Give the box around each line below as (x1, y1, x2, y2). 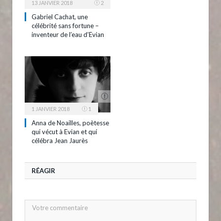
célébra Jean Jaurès (32, 136, 88, 145)
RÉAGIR (32, 166, 55, 175)
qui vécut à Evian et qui (32, 127, 97, 136)
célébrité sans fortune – (32, 21, 99, 30)
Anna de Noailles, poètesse (32, 118, 109, 127)
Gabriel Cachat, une (32, 12, 88, 21)
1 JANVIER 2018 (32, 105, 70, 112)
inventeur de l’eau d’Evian (32, 30, 104, 38)
